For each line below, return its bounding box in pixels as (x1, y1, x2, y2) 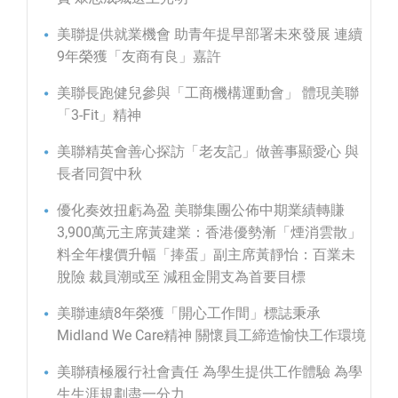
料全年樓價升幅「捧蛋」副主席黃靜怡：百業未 (57, 245, 355, 263)
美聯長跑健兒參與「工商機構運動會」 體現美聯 (57, 84, 359, 101)
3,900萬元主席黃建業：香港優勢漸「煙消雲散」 (57, 223, 362, 241)
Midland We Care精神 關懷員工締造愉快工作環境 (57, 326, 366, 344)
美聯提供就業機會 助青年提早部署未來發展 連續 (57, 25, 362, 43)
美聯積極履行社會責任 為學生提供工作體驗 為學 (57, 362, 362, 380)
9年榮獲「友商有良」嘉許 (57, 47, 221, 65)
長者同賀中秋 (57, 164, 142, 182)
